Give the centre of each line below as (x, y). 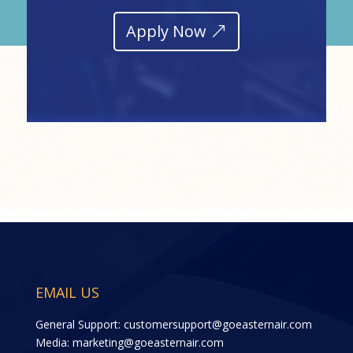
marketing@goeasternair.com (148, 342)
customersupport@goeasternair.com (217, 324)
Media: (54, 342)
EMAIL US (67, 292)
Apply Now (166, 31)
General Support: (79, 324)
